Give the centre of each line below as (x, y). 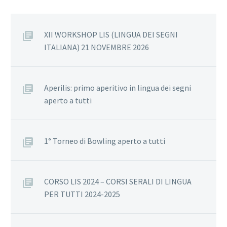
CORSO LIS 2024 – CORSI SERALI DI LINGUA (118, 181)
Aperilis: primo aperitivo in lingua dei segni (118, 87)
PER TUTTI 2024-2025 (82, 194)
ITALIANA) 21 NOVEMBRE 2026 (97, 47)
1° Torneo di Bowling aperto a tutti (105, 141)
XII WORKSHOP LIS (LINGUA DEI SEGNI (111, 34)
